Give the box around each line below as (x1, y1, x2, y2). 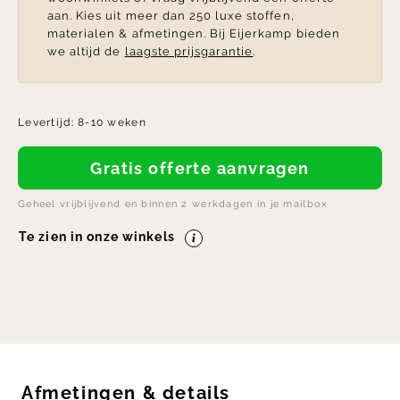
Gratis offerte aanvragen (103, 158, 310, 178)
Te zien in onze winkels (27, 229, 175, 245)
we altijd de (47, 45, 125, 59)
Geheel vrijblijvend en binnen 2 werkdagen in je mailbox (18, 197, 329, 211)
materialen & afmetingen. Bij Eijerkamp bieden (47, 27, 340, 41)
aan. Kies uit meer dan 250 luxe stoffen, (47, 9, 295, 23)
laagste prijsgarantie (124, 45, 254, 59)
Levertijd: (18, 116, 79, 129)
